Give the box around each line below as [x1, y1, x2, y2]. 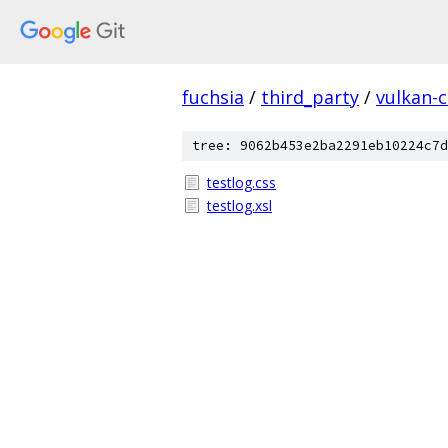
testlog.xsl [207, 196, 272, 215]
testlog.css [207, 173, 276, 192]
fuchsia [182, 85, 244, 109]
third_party [261, 85, 359, 109]
